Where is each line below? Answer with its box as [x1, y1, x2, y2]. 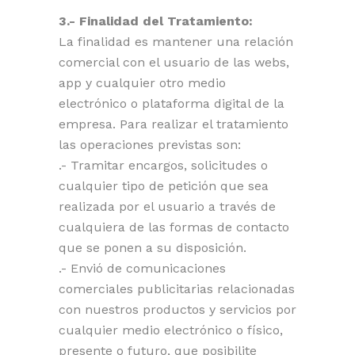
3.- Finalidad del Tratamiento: [59, 13, 253, 29]
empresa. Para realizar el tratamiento [59, 116, 288, 132]
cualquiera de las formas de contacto [59, 219, 289, 235]
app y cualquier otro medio [59, 75, 226, 90]
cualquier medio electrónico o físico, [59, 323, 283, 338]
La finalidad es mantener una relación [59, 34, 293, 49]
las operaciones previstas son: [59, 137, 241, 152]
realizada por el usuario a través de [59, 199, 276, 214]
